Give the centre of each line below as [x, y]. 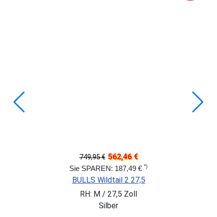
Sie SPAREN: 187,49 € [107, 168]
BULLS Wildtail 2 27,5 [108, 180]
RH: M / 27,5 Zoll [108, 194]
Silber [108, 205]
